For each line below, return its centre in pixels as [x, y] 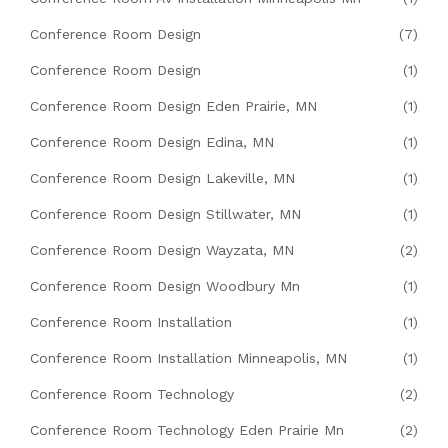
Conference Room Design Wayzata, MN [162, 250]
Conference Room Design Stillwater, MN [165, 214]
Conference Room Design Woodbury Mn [165, 286]
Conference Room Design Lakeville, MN [162, 178]
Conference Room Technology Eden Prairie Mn [187, 430]
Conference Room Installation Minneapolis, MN [188, 358]
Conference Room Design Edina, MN [152, 142]
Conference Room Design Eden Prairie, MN [173, 106]
